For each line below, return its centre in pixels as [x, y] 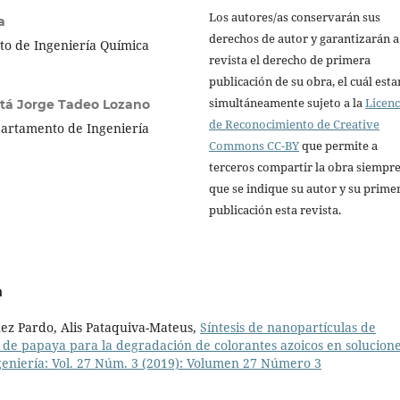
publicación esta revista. [275, 210]
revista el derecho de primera [290, 60]
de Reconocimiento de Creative [294, 125]
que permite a [338, 146]
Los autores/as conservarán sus [295, 17]
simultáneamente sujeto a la [287, 103]
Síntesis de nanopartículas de [288, 328]
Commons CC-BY [254, 146]
